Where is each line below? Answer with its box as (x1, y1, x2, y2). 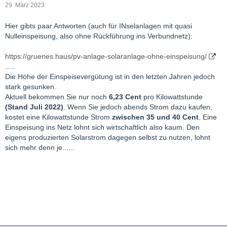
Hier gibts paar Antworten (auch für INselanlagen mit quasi (5, 22, 192, 30)
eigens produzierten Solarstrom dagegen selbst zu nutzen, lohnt (5, 133, 210, 141)
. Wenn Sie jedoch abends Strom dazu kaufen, (63, 103, 212, 111)
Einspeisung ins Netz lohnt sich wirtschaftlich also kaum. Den (5, 123, 200, 131)
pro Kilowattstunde (141, 93, 203, 101)
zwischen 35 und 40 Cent (112, 113, 199, 121)
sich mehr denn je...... (5, 143, 74, 152)
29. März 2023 (5, 2, 45, 9)
